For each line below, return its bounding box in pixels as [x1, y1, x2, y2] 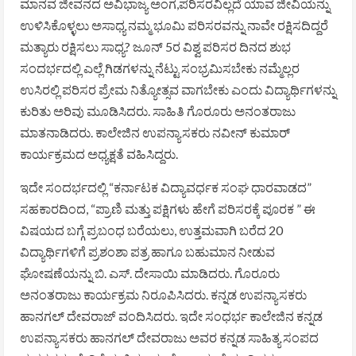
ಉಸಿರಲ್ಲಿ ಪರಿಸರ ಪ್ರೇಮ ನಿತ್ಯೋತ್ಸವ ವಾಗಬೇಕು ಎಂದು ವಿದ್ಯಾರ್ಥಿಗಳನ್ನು [20, 81, 336, 97]
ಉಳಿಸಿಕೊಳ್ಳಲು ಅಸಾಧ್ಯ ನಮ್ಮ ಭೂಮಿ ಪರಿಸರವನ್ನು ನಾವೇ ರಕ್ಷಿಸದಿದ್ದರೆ [20, 17, 328, 33]
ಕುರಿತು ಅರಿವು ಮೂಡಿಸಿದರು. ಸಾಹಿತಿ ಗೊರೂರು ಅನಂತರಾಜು [20, 103, 296, 118]
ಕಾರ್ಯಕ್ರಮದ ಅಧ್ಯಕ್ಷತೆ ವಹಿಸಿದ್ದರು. [20, 145, 178, 161]
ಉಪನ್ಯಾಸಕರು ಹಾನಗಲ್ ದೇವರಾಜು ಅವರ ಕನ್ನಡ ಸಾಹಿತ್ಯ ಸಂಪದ [20, 329, 319, 345]
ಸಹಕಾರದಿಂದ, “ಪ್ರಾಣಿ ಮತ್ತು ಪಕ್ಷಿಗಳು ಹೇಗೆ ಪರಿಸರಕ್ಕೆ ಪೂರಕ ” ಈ [20, 200, 315, 216]
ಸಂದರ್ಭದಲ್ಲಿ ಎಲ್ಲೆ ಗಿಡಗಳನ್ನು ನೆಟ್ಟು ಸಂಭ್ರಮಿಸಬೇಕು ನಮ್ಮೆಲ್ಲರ [20, 60, 300, 75]
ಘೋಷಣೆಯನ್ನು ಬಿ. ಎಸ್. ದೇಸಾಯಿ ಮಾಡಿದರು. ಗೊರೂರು [20, 265, 280, 281]
